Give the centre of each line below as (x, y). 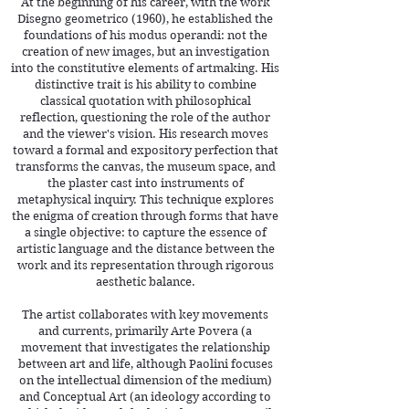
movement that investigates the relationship (145, 347)
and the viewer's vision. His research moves (145, 134)
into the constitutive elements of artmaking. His (145, 68)
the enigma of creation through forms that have (145, 216)
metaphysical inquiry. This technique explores (145, 199)
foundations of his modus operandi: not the (145, 35)
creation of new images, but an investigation (145, 52)
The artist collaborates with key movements (145, 315)
